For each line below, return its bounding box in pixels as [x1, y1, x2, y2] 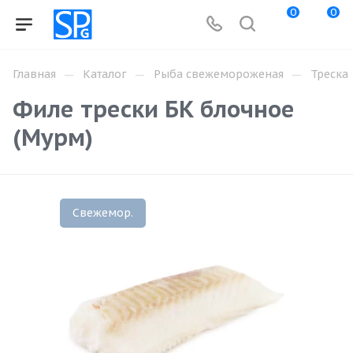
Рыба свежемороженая [154, 67, 284, 81]
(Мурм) [13, 122, 93, 152]
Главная [13, 67, 56, 81]
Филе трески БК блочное [13, 94, 295, 124]
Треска [310, 67, 348, 81]
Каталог [83, 67, 127, 81]
